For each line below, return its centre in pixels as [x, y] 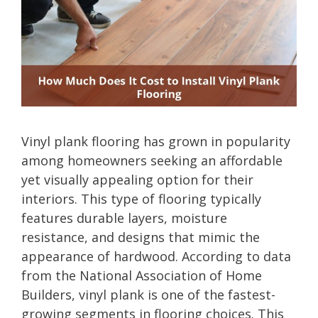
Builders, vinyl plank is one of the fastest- [148, 294]
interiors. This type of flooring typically [141, 198]
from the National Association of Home [142, 275]
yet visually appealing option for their [137, 179]
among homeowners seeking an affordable [152, 160]
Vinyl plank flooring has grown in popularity [156, 141]
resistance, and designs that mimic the [141, 237]
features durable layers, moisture [124, 218]
